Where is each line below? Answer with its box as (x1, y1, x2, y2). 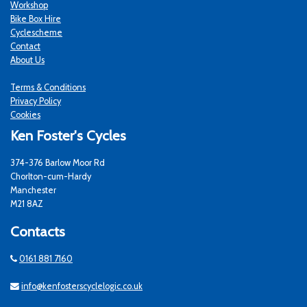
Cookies (10, 110, 40, 121)
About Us (10, 55, 45, 66)
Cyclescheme (10, 27, 62, 38)
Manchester (10, 185, 56, 196)
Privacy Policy (10, 96, 61, 107)
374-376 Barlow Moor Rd (10, 158, 105, 169)
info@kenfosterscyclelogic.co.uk (21, 281, 143, 292)
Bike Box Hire (10, 14, 61, 25)
